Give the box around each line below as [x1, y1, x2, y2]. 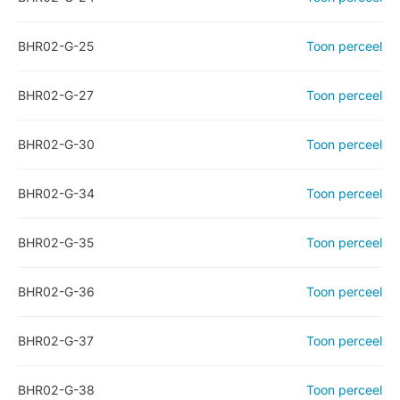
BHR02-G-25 [18, 38, 94, 54]
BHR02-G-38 [18, 382, 95, 397]
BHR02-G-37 [18, 333, 94, 348]
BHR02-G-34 [18, 186, 95, 201]
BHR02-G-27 [18, 87, 94, 103]
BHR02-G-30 [18, 137, 95, 152]
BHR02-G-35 [18, 235, 94, 250]
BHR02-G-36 [18, 284, 95, 299]
